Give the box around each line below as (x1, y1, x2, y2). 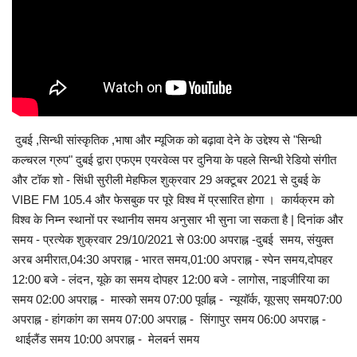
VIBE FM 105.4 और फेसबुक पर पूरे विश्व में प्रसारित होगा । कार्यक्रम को (12, 193, 334, 207)
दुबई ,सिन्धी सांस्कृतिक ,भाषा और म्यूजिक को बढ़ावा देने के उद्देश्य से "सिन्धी (12, 133, 321, 147)
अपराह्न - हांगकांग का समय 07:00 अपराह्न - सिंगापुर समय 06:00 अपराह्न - (12, 312, 326, 327)
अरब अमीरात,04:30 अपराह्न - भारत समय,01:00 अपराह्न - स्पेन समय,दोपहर (12, 253, 333, 267)
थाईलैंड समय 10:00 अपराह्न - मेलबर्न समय (12, 332, 199, 347)
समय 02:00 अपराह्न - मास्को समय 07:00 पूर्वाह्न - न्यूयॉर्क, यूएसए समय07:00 (12, 292, 342, 307)
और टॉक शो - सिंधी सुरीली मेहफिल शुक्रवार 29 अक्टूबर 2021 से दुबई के (12, 173, 320, 187)
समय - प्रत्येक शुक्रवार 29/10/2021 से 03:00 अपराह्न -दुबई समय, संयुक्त (12, 233, 333, 247)
